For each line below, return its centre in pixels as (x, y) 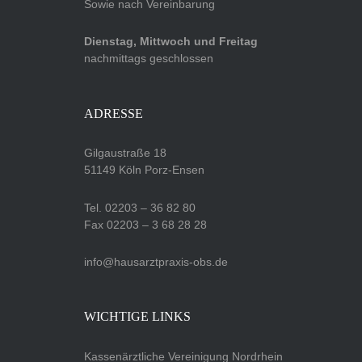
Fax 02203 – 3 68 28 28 (145, 224)
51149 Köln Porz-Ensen (144, 170)
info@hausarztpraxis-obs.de (156, 261)
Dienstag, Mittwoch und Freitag (171, 42)
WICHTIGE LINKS (137, 317)
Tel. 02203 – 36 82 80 (140, 207)
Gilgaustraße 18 (125, 153)
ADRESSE (114, 113)
